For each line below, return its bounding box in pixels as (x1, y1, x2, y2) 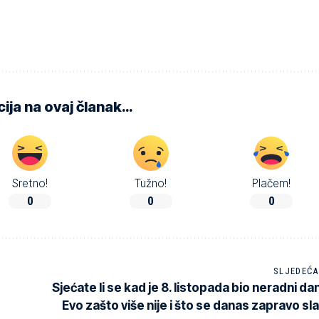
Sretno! (12, 176, 48, 190)
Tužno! (135, 176, 167, 190)
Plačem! (252, 176, 291, 190)
